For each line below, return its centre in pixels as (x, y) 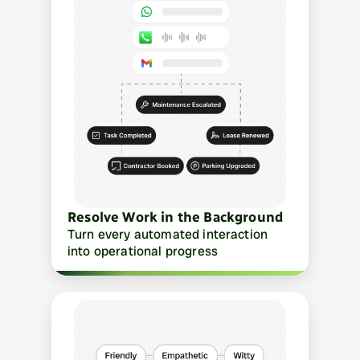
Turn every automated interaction (168, 234)
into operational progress (143, 251)
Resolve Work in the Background (176, 217)
